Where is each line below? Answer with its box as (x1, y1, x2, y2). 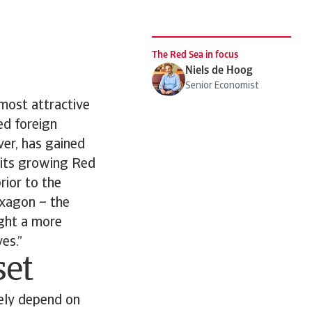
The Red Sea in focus (152, 49, 238, 61)
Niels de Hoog (185, 65, 253, 77)
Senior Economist (185, 80, 259, 91)
